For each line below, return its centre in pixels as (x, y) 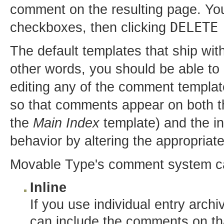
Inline (48, 187)
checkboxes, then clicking (90, 27)
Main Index (66, 123)
